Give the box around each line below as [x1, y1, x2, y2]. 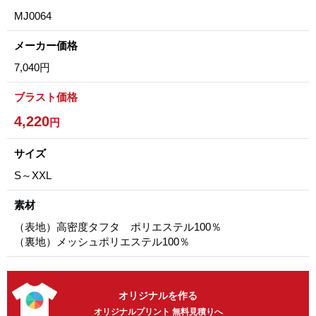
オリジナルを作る [119, 290, 197, 301]
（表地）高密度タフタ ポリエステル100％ [14, 221, 221, 233]
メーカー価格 [14, 39, 78, 51]
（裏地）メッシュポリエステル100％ [14, 236, 190, 248]
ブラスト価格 [14, 91, 78, 103]
